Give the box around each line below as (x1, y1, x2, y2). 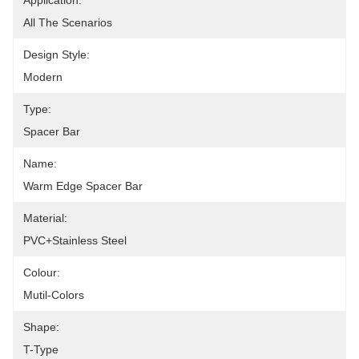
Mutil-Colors (23, 288, 84, 301)
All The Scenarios (23, 16, 112, 29)
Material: (23, 212, 67, 224)
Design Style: (23, 48, 90, 61)
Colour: (23, 266, 60, 279)
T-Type (23, 343, 58, 356)
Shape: (23, 321, 59, 333)
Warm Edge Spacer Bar (23, 179, 143, 192)
